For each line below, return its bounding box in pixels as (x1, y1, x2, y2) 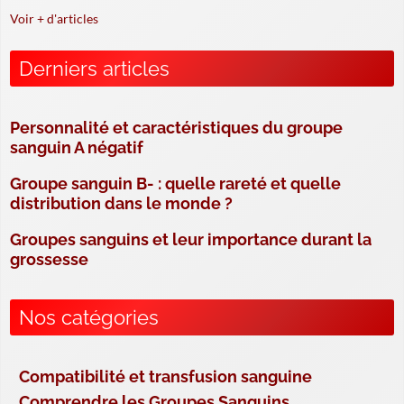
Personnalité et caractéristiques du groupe (10, 118, 343, 138)
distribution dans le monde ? (10, 194, 233, 214)
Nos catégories (19, 306, 159, 330)
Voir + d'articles (10, 11, 98, 27)
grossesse (10, 250, 88, 270)
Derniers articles (19, 57, 170, 81)
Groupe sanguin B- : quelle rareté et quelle (10, 174, 341, 194)
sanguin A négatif (10, 138, 143, 158)
